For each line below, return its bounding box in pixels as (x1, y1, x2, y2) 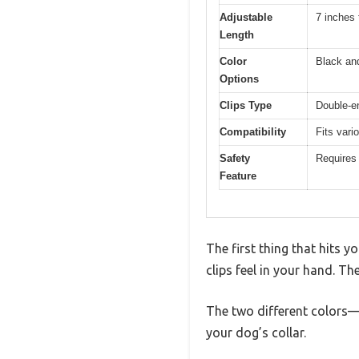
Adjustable (220, 10, 272, 23)
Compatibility (220, 125, 286, 138)
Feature (220, 169, 256, 182)
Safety (220, 151, 250, 164)
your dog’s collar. (206, 325, 306, 341)
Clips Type (220, 99, 272, 111)
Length (220, 28, 254, 41)
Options (220, 72, 259, 85)
